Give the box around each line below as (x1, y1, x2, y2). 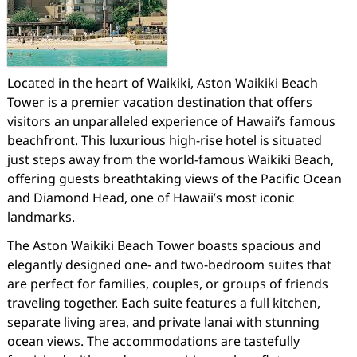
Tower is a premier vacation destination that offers (6, 93, 312, 111)
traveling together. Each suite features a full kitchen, (6, 294, 320, 312)
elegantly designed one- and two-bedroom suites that (6, 256, 331, 273)
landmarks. (6, 208, 75, 226)
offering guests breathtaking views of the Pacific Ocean (6, 170, 342, 187)
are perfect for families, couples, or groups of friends (6, 275, 328, 292)
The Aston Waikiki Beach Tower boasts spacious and (6, 237, 321, 254)
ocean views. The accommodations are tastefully (6, 332, 300, 350)
